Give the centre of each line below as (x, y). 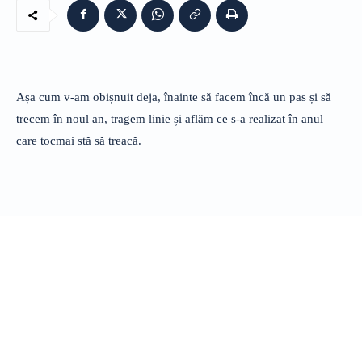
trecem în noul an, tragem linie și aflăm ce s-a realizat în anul (170, 118)
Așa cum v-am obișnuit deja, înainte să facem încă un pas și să (174, 97)
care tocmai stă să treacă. (79, 140)
